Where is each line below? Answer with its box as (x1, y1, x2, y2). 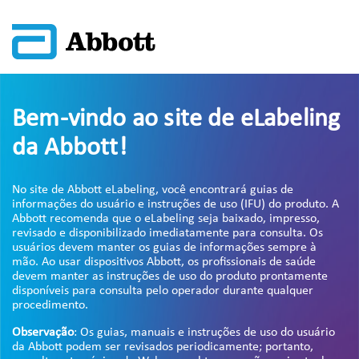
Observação (12, 326, 74, 339)
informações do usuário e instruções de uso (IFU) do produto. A (12, 198, 339, 211)
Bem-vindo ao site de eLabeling (12, 107, 341, 132)
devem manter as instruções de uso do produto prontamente (12, 270, 328, 283)
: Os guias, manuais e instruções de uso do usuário (74, 326, 335, 339)
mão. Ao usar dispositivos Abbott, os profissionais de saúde (12, 256, 316, 268)
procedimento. (12, 299, 91, 312)
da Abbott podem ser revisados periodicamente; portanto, (12, 341, 313, 353)
